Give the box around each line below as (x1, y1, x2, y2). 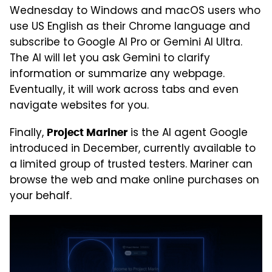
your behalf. (10, 188, 72, 205)
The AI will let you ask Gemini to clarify (10, 50, 210, 67)
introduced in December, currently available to (10, 140, 256, 158)
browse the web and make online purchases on (10, 172, 259, 189)
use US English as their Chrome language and (10, 18, 250, 36)
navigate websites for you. (10, 97, 149, 115)
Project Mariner (47, 125, 127, 139)
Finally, (10, 124, 47, 142)
